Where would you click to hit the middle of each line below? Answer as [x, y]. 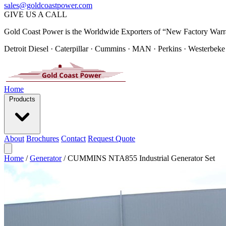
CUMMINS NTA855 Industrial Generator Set [141, 158]
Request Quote [111, 138]
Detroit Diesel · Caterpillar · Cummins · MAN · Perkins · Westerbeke [115, 49]
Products [22, 99]
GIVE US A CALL [36, 14]
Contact [73, 138]
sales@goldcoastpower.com [48, 5]
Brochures [43, 138]
